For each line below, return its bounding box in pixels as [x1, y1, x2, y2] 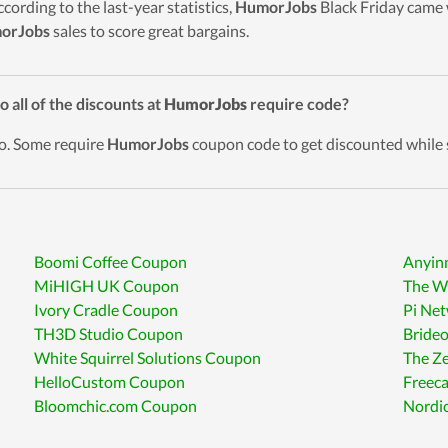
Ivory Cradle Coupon [34, 300, 179, 319]
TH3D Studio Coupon [34, 324, 184, 343]
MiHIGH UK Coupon [34, 276, 180, 295]
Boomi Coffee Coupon [34, 252, 188, 271]
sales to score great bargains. [50, 21, 249, 40]
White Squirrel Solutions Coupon [34, 348, 262, 367]
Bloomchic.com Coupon [34, 396, 198, 415]
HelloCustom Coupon [34, 372, 186, 391]
